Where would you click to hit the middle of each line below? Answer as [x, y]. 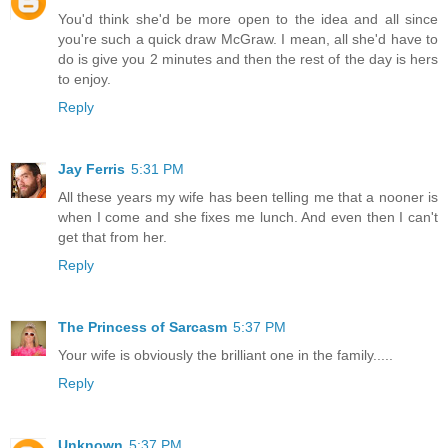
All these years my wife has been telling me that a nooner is [248, 197]
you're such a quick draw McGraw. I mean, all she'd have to [248, 39]
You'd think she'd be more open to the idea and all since [248, 19]
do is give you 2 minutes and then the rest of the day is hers [248, 59]
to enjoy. [84, 79]
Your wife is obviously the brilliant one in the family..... [225, 355]
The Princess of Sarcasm [142, 327]
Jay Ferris [91, 169]
